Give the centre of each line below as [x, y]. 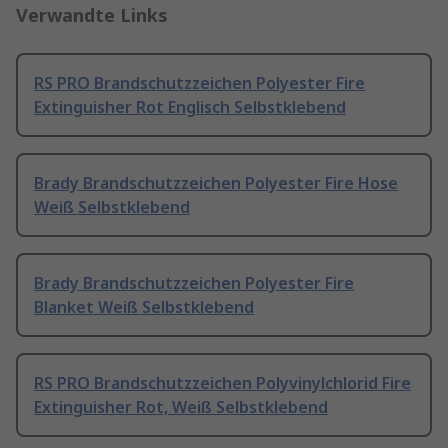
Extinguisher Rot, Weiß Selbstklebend [181, 407]
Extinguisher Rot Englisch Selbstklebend [190, 107]
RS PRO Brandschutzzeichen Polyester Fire [199, 83]
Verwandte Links [92, 15]
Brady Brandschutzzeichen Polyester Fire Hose [216, 183]
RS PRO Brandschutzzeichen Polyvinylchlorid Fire [222, 383]
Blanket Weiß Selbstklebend [144, 307]
